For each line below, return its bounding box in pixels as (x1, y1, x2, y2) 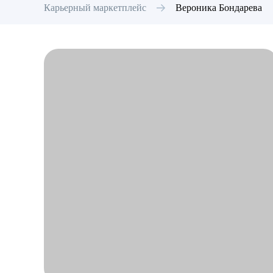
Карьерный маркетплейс (44, 2, 146, 13)
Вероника (175, 2, 216, 13)
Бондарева (219, 2, 262, 13)
